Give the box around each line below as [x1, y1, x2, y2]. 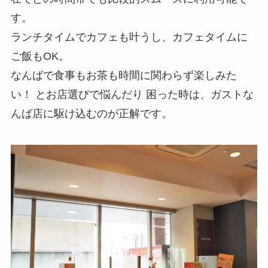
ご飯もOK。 [10, 50, 69, 63]
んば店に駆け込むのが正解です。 [10, 108, 172, 120]
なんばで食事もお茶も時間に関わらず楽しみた [10, 69, 237, 82]
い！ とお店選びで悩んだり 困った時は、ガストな [10, 89, 254, 101]
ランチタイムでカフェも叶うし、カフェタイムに [10, 31, 248, 44]
